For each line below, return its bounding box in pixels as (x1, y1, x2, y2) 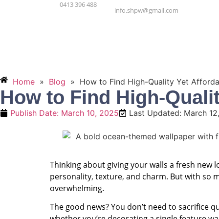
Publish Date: (10, 108, 61, 118)
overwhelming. (50, 182, 104, 194)
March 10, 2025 (61, 108, 119, 118)
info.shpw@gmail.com (114, 6, 178, 15)
